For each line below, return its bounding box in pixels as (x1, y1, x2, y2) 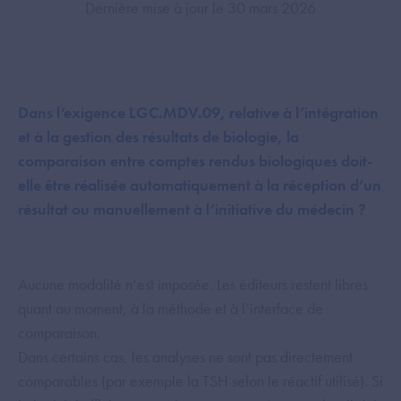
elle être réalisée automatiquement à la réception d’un (18, 175, 381, 195)
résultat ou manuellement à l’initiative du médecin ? (18, 199, 366, 219)
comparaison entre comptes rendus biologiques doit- (18, 150, 372, 171)
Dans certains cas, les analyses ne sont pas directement (18, 346, 353, 367)
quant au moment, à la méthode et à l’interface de (18, 298, 323, 319)
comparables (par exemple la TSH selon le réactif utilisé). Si (18, 371, 383, 391)
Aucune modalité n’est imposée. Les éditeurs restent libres (18, 274, 368, 294)
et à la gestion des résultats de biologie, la (18, 126, 299, 147)
